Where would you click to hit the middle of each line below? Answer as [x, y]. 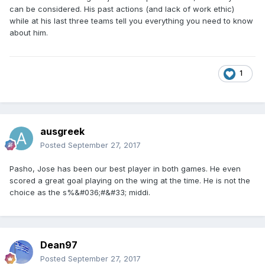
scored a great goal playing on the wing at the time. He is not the [130, 181]
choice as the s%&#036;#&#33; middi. [80, 193]
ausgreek [62, 132]
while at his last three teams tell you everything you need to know [131, 21]
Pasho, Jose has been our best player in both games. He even [125, 169]
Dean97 [59, 245]
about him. [29, 33]
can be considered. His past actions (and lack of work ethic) [122, 9]
